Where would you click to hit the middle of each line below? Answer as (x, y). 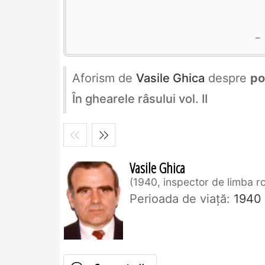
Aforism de (104, 78)
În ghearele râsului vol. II (140, 99)
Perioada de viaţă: (180, 199)
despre (227, 78)
